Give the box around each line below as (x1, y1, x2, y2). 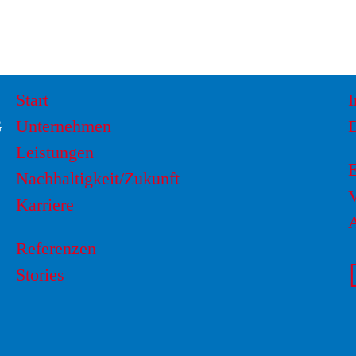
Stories (15, 265, 64, 285)
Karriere (15, 195, 74, 215)
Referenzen (15, 238, 96, 259)
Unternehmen (15, 116, 111, 137)
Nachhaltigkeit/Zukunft (15, 168, 180, 189)
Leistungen (15, 142, 94, 163)
